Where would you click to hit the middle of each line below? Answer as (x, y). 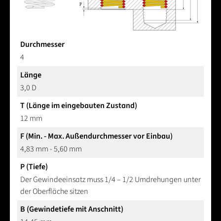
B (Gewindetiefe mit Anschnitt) (72, 209)
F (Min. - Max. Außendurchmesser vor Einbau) (96, 136)
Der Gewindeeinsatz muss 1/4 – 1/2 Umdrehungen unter (110, 179)
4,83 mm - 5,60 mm (51, 149)
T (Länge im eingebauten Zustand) (79, 105)
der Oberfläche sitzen (54, 191)
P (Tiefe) (34, 166)
